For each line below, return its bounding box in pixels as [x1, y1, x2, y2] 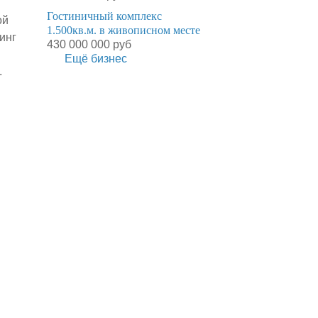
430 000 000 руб [47, 38, 131, 50]
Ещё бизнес [65, 53, 127, 65]
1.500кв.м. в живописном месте [47, 24, 200, 36]
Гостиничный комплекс [47, 10, 162, 22]
